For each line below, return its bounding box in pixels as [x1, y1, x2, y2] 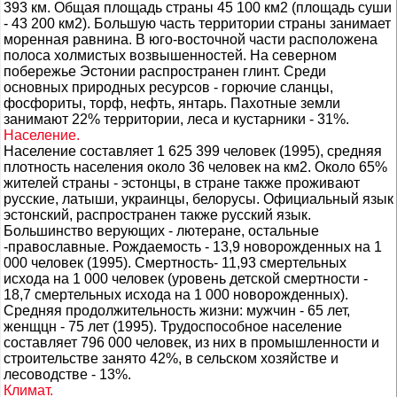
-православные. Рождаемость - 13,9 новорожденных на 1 [4, 239, 382, 254]
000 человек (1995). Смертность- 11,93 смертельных [4, 255, 346, 270]
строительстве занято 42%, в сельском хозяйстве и [4, 351, 339, 366]
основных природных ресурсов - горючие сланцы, [4, 80, 333, 95]
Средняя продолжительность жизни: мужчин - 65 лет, [4, 303, 350, 318]
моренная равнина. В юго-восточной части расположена [4, 32, 378, 47]
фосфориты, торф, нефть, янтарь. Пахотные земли [4, 96, 340, 111]
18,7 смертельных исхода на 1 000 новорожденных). [4, 287, 348, 302]
